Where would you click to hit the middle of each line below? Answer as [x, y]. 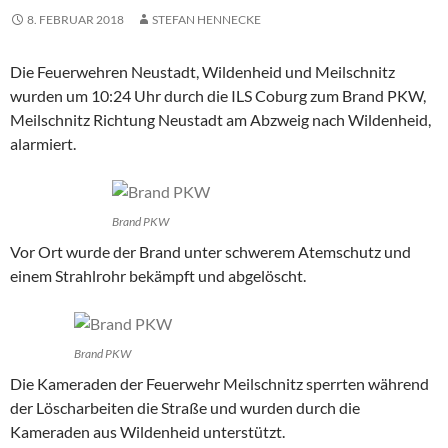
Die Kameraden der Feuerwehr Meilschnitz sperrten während [219, 384]
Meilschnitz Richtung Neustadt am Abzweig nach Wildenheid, [220, 120]
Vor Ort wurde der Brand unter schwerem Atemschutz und [210, 252]
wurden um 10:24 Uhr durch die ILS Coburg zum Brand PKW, [218, 96]
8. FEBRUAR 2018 [75, 20]
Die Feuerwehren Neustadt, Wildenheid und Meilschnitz [202, 72]
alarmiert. [43, 144]
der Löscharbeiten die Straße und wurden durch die [185, 408]
